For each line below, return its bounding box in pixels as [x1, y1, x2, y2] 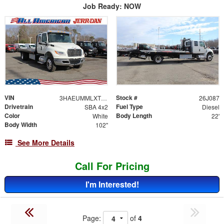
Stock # [116, 93, 137, 102]
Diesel [201, 102, 219, 111]
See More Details [17, 137, 74, 148]
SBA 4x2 [84, 102, 108, 111]
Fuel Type [116, 102, 143, 111]
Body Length [116, 111, 152, 120]
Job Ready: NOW [83, 1, 141, 11]
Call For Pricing [74, 158, 149, 173]
